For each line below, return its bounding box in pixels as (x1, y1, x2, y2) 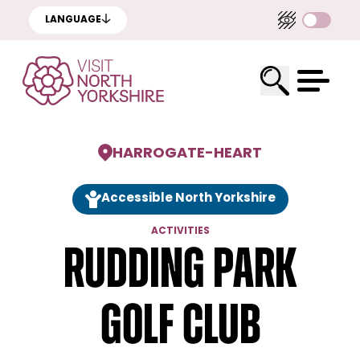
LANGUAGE (45, 15, 101, 25)
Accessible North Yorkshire (100, 193, 276, 205)
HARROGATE (112, 146, 206, 162)
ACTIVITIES (150, 227, 210, 236)
